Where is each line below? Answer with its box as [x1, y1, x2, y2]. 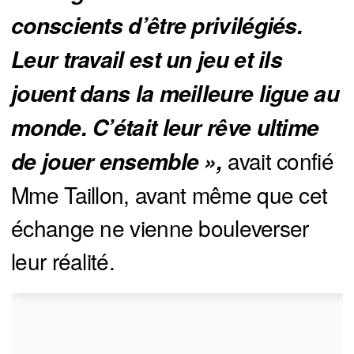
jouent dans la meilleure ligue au [11, 77, 339, 110]
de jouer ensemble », [11, 145, 222, 178]
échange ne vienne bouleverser [11, 212, 309, 244]
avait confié [222, 145, 333, 177]
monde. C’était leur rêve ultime [11, 111, 319, 144]
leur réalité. [11, 245, 115, 277]
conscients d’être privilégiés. [11, 9, 303, 42]
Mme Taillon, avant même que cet [11, 179, 328, 211]
